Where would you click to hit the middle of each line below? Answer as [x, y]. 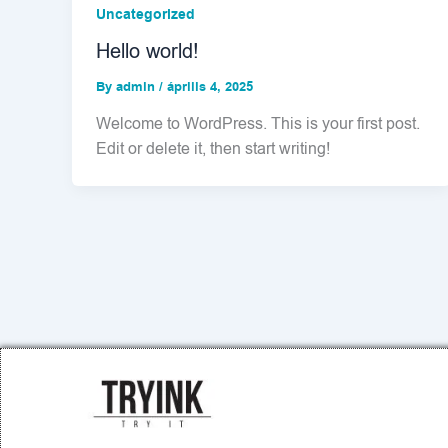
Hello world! [147, 52]
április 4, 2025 [210, 87]
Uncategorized [145, 15]
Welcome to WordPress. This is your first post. [258, 123]
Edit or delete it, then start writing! [213, 148]
